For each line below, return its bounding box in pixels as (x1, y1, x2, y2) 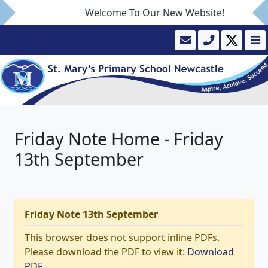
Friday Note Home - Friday (14, 126, 223, 150)
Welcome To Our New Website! (81, 6, 221, 19)
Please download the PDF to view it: (25, 245, 187, 258)
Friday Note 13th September (25, 207, 158, 221)
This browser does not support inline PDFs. (25, 230, 220, 244)
